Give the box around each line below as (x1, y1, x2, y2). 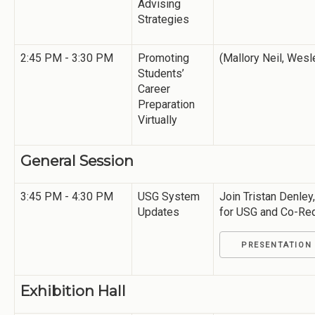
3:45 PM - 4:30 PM (20, 189, 113, 203)
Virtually (138, 112, 177, 127)
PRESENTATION (241, 240, 312, 250)
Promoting (138, 51, 189, 65)
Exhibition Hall (20, 281, 126, 300)
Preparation (138, 97, 195, 111)
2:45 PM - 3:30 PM (20, 51, 113, 65)
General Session (20, 151, 134, 169)
